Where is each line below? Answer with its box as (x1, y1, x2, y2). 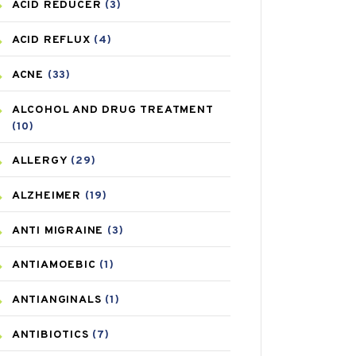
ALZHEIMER (11, 188, 81, 203)
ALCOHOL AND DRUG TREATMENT (11, 103, 214, 117)
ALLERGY (11, 154, 68, 168)
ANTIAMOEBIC (11, 258, 96, 273)
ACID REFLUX (11, 33, 91, 48)
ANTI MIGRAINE (11, 223, 104, 238)
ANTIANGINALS (11, 292, 102, 307)
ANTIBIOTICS (11, 327, 89, 342)
